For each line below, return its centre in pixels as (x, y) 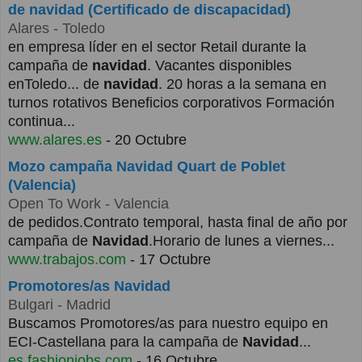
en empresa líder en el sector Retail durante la (157, 47)
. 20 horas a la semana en (242, 84)
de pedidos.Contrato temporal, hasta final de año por (178, 223)
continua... (42, 122)
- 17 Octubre (168, 260)
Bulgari (31, 305)
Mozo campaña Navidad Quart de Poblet (147, 167)
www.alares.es (55, 140)
